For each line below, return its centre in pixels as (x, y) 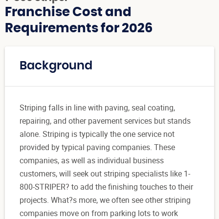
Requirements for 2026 (79, 29)
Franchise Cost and (68, 12)
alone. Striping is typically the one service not (97, 134)
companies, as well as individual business (92, 161)
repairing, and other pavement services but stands (105, 121)
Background (56, 66)
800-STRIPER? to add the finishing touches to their (106, 187)
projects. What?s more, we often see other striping (105, 200)
